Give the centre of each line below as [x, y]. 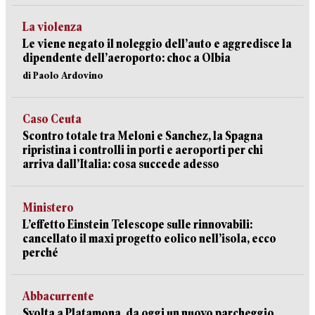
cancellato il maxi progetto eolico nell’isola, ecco [149, 239]
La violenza [52, 27]
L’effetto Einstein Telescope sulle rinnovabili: [137, 225]
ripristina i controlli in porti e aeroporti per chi [143, 150]
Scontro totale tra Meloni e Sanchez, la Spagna [143, 136]
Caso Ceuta [52, 119]
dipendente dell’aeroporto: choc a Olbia [127, 58]
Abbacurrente [58, 296]
